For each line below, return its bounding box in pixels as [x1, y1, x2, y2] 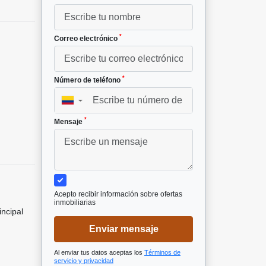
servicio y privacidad [54, 256, 113, 264]
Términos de [144, 248, 180, 256]
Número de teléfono [54, 75, 122, 84]
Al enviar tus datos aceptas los [54, 248, 144, 256]
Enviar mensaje [88, 223, 159, 234]
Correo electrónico [54, 34, 119, 43]
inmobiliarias [54, 198, 96, 207]
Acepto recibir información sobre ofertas [54, 189, 182, 198]
